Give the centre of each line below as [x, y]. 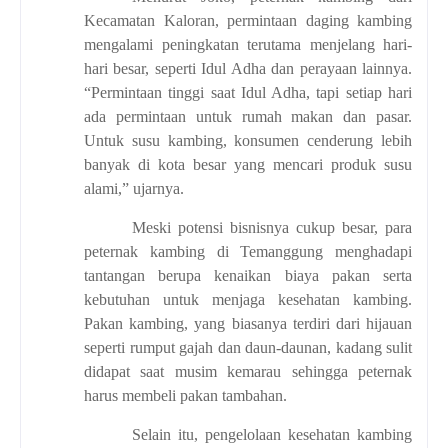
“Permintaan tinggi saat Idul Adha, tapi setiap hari [248, 92]
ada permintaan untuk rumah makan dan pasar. [248, 116]
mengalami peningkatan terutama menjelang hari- [248, 44]
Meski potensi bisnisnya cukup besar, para [272, 227]
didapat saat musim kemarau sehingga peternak [248, 371]
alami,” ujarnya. [134, 188]
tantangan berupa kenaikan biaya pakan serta [248, 275]
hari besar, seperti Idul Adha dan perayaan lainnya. [248, 68]
